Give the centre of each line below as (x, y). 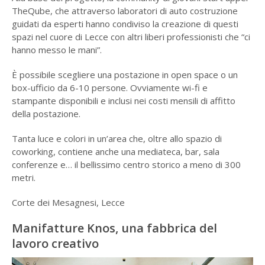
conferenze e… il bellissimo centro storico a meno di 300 (126, 164)
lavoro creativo (55, 243)
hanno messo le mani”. (56, 49)
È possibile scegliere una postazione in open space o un (125, 74)
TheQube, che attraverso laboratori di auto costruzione (125, 10)
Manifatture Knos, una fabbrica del (114, 228)
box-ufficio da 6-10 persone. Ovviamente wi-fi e (109, 87)
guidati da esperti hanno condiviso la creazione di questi (125, 23)
